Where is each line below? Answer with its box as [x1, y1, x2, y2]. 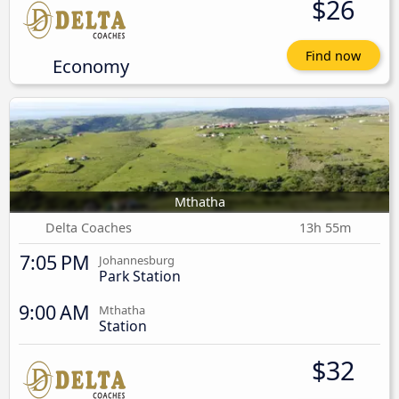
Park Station [99, 266, 181, 287]
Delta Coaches [45, 219, 133, 237]
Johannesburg [99, 252, 175, 269]
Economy [52, 53, 129, 78]
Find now [305, 46, 362, 64]
